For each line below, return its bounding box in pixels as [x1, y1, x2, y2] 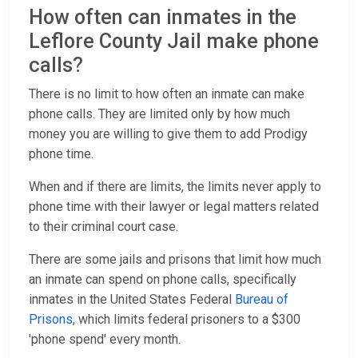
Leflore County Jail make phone [29, 30, 319, 54]
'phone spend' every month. [29, 332, 181, 348]
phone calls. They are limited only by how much [29, 106, 290, 122]
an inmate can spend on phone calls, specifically [29, 272, 296, 288]
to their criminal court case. [29, 219, 178, 235]
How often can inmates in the [29, 6, 296, 30]
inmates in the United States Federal [29, 292, 235, 308]
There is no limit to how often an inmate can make [29, 86, 304, 102]
